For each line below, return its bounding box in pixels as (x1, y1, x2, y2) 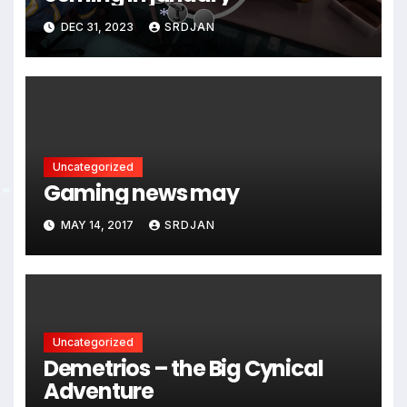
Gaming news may (43, 177, 239, 208)
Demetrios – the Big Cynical (43, 353, 323, 383)
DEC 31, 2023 (57, 19, 136, 34)
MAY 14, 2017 (57, 218, 136, 232)
